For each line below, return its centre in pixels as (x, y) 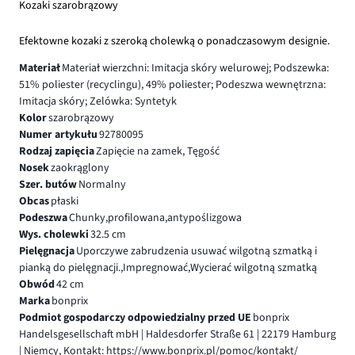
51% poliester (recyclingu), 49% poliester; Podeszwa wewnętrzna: (172, 84)
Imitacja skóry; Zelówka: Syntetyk (98, 101)
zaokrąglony (80, 168)
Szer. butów (48, 184)
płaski (64, 201)
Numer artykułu (58, 134)
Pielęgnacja (47, 251)
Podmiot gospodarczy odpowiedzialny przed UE (135, 317)
